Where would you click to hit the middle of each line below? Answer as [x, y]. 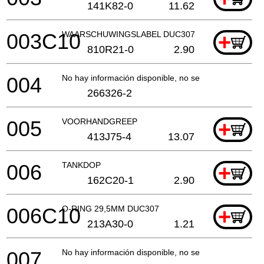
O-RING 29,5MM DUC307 [110, 208]
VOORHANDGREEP [100, 121]
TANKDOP [81, 165]
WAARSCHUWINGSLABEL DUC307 [128, 34]
